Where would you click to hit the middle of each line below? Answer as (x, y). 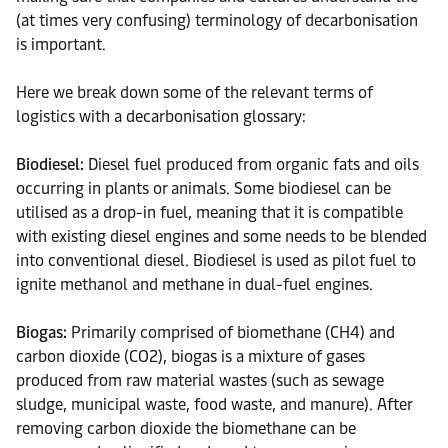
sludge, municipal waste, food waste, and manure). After (214, 404)
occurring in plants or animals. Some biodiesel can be (203, 188)
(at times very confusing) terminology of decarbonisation (217, 20)
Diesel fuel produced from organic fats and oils (251, 164)
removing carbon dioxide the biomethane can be (186, 428)
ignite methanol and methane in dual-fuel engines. (194, 284)
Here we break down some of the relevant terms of (194, 92)
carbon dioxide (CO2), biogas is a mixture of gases (190, 356)
